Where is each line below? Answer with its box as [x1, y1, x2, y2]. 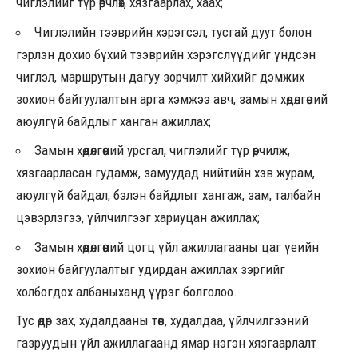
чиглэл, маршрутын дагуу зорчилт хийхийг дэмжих [16, 68, 304, 85]
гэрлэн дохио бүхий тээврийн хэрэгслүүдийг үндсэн [16, 46, 316, 62]
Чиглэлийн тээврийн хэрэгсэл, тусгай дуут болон [34, 23, 312, 40]
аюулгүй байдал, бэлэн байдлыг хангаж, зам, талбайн [16, 187, 320, 204]
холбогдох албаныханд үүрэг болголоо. [16, 283, 237, 300]
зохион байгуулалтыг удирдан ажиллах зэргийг [16, 261, 285, 277]
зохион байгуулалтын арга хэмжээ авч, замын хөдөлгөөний [16, 90, 328, 107]
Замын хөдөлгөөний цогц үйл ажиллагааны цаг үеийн [34, 238, 319, 255]
